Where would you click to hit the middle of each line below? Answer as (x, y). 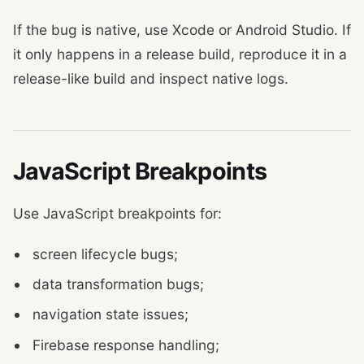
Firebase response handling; (126, 344)
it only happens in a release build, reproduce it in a (180, 54)
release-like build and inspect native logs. (151, 78)
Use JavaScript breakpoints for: (117, 213)
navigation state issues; (110, 314)
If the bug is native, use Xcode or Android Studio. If (182, 29)
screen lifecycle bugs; (105, 253)
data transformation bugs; (118, 284)
